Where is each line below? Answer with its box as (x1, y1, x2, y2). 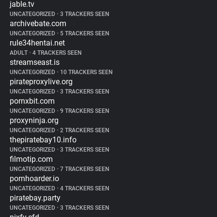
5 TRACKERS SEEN (59, 30, 109, 37)
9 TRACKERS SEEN (59, 108, 109, 114)
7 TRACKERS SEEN (59, 166, 109, 172)
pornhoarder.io (10, 174, 59, 183)
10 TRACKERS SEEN (59, 69, 113, 76)
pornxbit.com (10, 96, 55, 106)
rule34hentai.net (10, 38, 65, 47)
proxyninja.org (10, 116, 59, 125)
